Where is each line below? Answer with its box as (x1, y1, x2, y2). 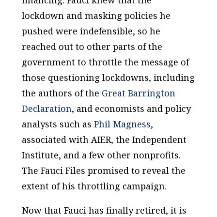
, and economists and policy (71, 102, 191, 114)
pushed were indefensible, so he (21, 25, 160, 37)
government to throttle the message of (21, 56, 189, 68)
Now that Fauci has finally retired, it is (21, 204, 186, 216)
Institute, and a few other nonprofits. (21, 149, 181, 161)
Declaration (21, 102, 72, 114)
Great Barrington (101, 87, 175, 99)
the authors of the (21, 87, 102, 99)
